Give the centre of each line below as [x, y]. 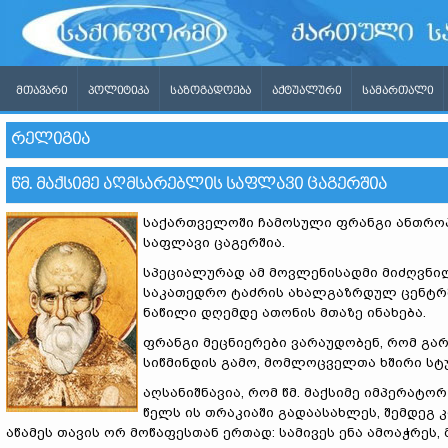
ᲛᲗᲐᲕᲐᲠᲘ [41, 91]
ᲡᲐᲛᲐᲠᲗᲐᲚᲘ [397, 91]
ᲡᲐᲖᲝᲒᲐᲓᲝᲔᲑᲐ [210, 91]
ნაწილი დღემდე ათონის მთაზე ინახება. [284, 312]
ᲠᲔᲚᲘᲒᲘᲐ [50, 139]
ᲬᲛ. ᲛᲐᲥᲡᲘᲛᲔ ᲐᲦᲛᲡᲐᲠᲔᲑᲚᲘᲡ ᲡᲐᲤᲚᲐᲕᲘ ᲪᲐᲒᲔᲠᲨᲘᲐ [199, 184]
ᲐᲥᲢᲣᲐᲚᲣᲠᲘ [306, 91]
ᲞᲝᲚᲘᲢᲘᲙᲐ [118, 91]
